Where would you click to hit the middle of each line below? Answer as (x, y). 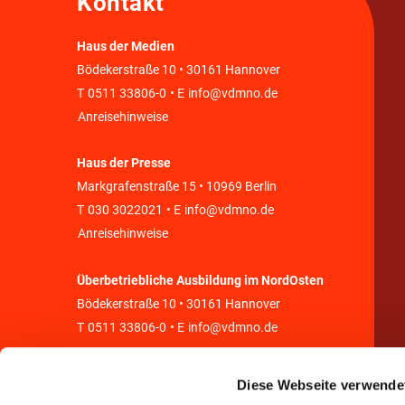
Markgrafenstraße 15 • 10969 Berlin (177, 187)
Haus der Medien (126, 46)
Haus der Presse (124, 163)
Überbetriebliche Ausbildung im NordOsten (200, 280)
